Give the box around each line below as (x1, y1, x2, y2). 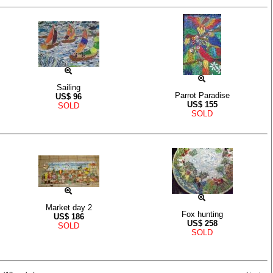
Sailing (57, 83, 80, 93)
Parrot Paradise (174, 91, 230, 101)
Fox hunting (181, 210, 223, 219)
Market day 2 (45, 203, 92, 213)
